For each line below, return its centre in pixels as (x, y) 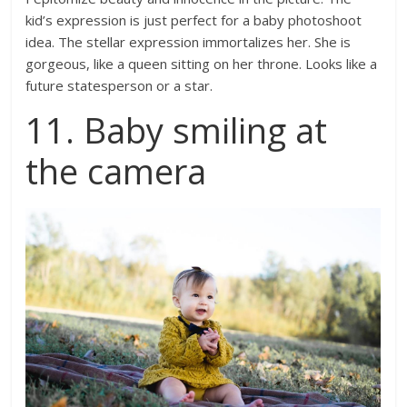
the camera (116, 170)
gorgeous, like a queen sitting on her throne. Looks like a (202, 63)
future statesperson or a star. (119, 85)
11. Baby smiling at (177, 129)
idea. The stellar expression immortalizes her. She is (189, 41)
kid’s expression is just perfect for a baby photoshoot (194, 20)
